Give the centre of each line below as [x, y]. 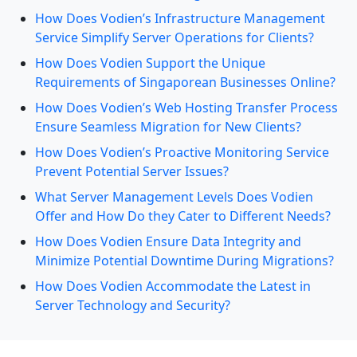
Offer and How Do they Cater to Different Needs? [183, 216]
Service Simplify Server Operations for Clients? [175, 37]
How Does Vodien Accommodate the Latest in [173, 286]
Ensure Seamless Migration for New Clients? [168, 127]
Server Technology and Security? [133, 305]
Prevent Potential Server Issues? [132, 171]
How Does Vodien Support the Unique [150, 63]
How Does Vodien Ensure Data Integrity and [168, 241]
